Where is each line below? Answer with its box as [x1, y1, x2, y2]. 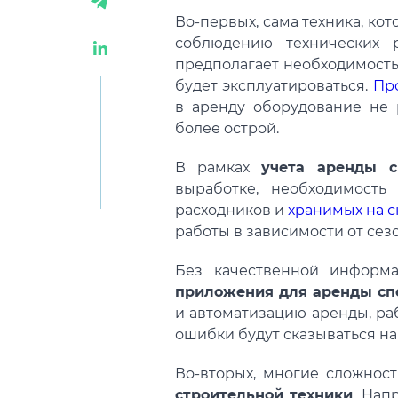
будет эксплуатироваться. [175, 77, 373, 94]
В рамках [175, 159, 261, 176]
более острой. [175, 120, 279, 137]
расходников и [175, 202, 289, 219]
